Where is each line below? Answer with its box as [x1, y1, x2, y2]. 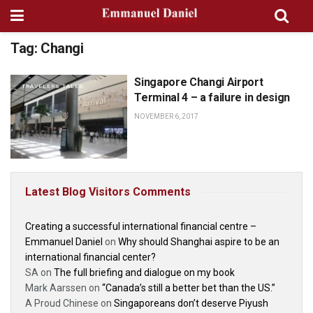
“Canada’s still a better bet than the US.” [102, 282, 275, 293]
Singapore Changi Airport [134, 75, 263, 89]
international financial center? [25, 251, 156, 263]
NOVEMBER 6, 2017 [134, 112, 199, 120]
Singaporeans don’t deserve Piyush [114, 297, 268, 309]
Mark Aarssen [25, 282, 87, 293]
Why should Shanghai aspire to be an [118, 235, 279, 247]
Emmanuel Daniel [25, 235, 103, 247]
